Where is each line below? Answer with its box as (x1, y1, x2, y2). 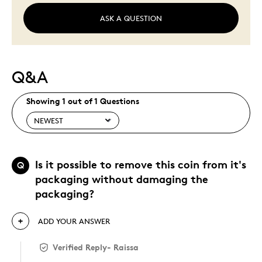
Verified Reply (53, 242, 107, 253)
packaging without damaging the (35, 172, 208, 186)
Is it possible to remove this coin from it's (35, 157, 246, 171)
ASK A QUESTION (100, 13, 162, 23)
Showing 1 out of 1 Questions (26, 95, 139, 106)
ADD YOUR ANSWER (38, 216, 110, 226)
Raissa (113, 242, 139, 253)
